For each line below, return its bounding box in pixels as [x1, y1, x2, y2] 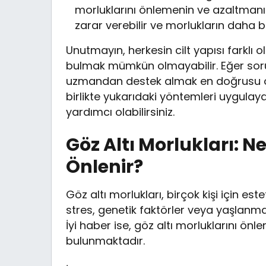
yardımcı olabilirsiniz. [66, 104, 175, 119]
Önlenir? [66, 154, 143, 179]
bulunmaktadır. [66, 233, 145, 248]
